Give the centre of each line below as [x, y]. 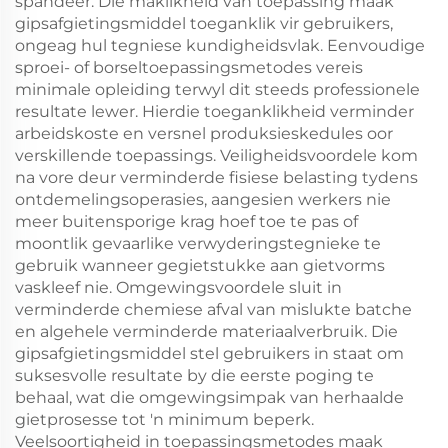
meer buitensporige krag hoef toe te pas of [186, 221]
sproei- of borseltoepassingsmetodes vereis [189, 67]
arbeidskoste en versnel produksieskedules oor [204, 133]
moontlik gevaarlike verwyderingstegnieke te [198, 243]
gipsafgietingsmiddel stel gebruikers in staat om [209, 353]
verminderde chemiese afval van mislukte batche [213, 309]
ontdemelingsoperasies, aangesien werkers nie [203, 199]
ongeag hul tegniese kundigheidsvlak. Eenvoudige [220, 45]
